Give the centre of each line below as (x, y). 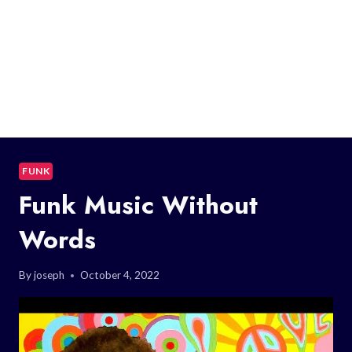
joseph (49, 275)
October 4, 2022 (120, 275)
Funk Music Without (138, 205)
